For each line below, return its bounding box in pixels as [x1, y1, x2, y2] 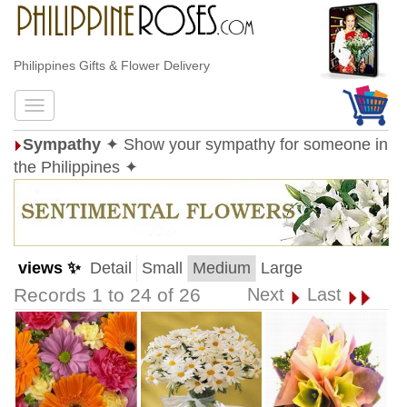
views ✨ [18, 259, 81, 277]
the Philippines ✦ [14, 158, 138, 176]
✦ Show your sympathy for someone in [105, 135, 388, 154]
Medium [193, 259, 251, 277]
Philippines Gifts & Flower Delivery [14, 58, 210, 73]
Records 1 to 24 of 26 [14, 284, 201, 306]
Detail [90, 259, 132, 277]
